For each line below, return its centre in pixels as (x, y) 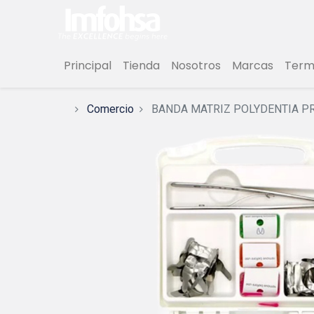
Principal (87, 66)
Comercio (110, 109)
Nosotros (196, 66)
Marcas (252, 66)
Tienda (141, 66)
